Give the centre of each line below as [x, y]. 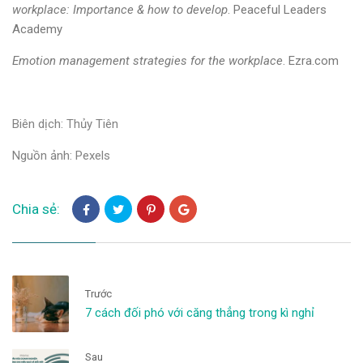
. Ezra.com [312, 61]
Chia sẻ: [36, 209]
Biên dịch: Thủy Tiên [65, 124]
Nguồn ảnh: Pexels [61, 156]
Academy [37, 30]
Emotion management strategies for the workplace [147, 61]
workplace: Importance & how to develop [120, 10]
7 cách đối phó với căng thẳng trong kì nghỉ [200, 313]
